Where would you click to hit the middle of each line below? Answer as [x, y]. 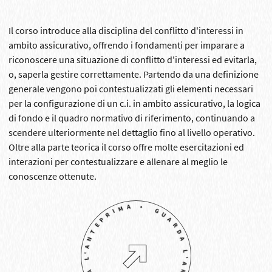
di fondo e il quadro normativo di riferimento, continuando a [132, 117]
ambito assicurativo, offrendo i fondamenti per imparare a [127, 45]
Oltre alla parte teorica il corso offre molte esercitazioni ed [126, 147]
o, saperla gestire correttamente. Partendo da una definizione [134, 74]
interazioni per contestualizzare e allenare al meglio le [118, 161]
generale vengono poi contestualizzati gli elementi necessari [131, 88]
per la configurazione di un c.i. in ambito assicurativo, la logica [134, 103]
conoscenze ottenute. [53, 176]
